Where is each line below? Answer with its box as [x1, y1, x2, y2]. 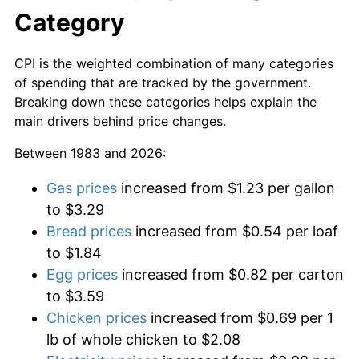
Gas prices [46, 179, 117, 196]
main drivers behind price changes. [14, 112, 226, 129]
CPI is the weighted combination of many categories [14, 54, 333, 71]
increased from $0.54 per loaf [131, 222, 338, 240]
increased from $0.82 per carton [118, 265, 344, 283]
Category [14, 7, 125, 37]
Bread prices [46, 222, 131, 240]
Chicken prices [46, 309, 147, 326]
